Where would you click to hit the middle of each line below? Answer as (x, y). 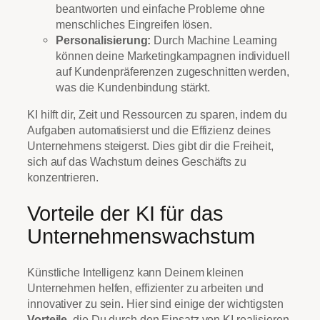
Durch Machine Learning (214, 40)
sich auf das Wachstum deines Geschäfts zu (137, 161)
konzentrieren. (63, 177)
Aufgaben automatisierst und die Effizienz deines (149, 130)
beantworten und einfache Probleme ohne (161, 8)
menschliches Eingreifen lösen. (134, 24)
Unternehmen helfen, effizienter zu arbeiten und (146, 288)
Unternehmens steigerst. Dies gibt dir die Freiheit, (150, 145)
